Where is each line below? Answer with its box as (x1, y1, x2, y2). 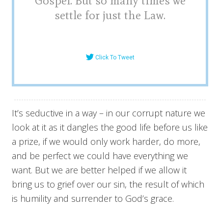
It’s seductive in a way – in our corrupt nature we (12, 107, 205, 119)
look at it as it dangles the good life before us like (12, 121, 208, 133)
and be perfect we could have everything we (12, 149, 188, 162)
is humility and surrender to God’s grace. (12, 192, 174, 204)
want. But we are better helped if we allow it (12, 164, 187, 176)
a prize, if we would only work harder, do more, (12, 135, 200, 147)
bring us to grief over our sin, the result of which (12, 178, 204, 190)
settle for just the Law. (55, 7, 165, 22)
